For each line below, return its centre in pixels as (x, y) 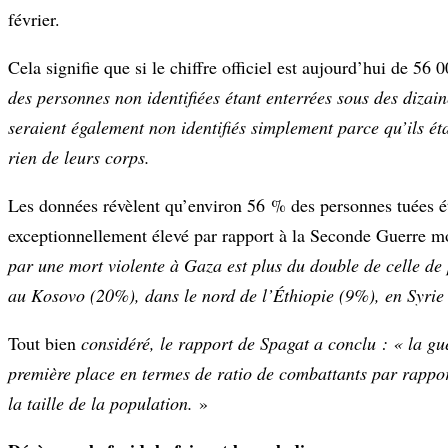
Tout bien (44, 342)
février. (34, 18)
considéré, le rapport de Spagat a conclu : (237, 342)
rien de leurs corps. (79, 156)
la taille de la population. (103, 402)
